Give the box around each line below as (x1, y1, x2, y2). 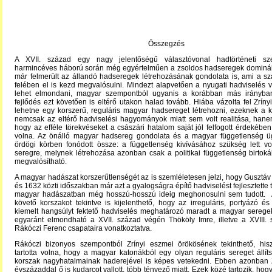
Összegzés (148, 39, 185, 48)
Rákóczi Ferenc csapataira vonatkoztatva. (15, 224, 152, 233)
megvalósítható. (15, 157, 67, 166)
